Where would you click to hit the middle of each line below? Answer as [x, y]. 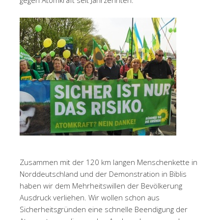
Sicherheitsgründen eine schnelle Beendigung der [104, 209]
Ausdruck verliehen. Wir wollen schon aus [90, 197]
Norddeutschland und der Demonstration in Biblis [103, 174]
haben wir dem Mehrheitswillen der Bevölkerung [101, 186]
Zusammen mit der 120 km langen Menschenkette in [109, 162]
